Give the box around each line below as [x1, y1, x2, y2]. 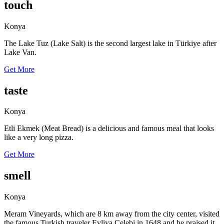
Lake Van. [4, 47, 36, 56]
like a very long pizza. [4, 133, 73, 142]
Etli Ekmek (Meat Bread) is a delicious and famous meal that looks [4, 124, 214, 133]
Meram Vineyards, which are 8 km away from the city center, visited [4, 209, 219, 218]
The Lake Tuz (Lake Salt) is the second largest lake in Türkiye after [4, 38, 216, 47]
